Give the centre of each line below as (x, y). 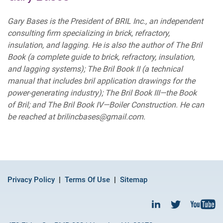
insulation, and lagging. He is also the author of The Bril (105, 45)
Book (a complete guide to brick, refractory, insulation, (101, 57)
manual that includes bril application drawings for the (101, 81)
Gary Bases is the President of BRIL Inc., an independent (105, 21)
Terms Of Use (87, 180)
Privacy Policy (31, 180)
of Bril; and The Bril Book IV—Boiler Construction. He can (106, 105)
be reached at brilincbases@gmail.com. (76, 117)
